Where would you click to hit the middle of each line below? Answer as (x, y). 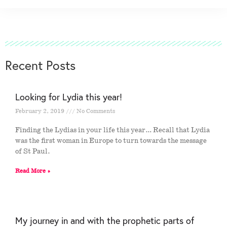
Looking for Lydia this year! (69, 97)
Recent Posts (40, 65)
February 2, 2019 (41, 111)
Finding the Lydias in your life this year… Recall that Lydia (112, 130)
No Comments (95, 111)
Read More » (33, 171)
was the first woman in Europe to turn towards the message (111, 141)
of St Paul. (33, 152)
